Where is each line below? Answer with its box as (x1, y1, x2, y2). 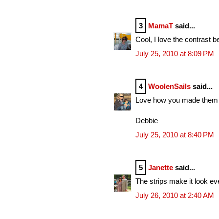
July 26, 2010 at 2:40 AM (135, 191, 214, 199)
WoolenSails (148, 82, 191, 90)
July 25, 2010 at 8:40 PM (135, 130, 214, 139)
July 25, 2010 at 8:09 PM (135, 49, 214, 58)
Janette (148, 163, 173, 172)
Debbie (135, 116, 158, 125)
